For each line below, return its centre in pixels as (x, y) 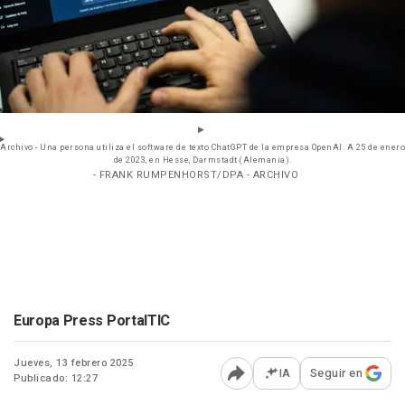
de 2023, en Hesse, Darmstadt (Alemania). (202, 161)
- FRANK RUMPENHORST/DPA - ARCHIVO (196, 175)
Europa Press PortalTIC (92, 321)
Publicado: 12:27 (56, 379)
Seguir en (336, 373)
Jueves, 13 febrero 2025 (74, 363)
